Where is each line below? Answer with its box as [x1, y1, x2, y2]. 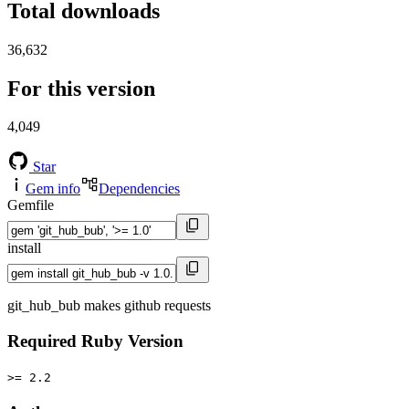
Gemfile [7, 197, 54, 214]
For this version [7, 76, 155, 100]
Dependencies [99, 181, 180, 197]
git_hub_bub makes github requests [7, 298, 211, 314]
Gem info [26, 181, 80, 197]
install [7, 240, 41, 257]
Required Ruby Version [7, 331, 184, 351]
